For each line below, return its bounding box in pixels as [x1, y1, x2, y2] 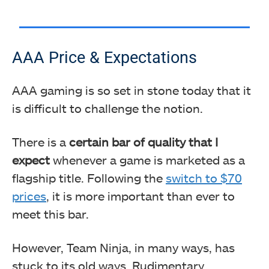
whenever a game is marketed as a [50, 152, 245, 167]
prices [12, 188, 46, 203]
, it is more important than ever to [46, 188, 235, 203]
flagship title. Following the [12, 170, 166, 185]
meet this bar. [12, 206, 89, 221]
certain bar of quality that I [69, 134, 218, 149]
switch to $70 [166, 170, 242, 185]
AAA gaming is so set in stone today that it [12, 82, 251, 97]
